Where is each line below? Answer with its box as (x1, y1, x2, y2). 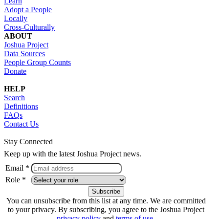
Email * (5, 163, 29, 172)
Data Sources (4, 49, 45, 58)
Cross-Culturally (4, 22, 55, 31)
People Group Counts (4, 58, 71, 66)
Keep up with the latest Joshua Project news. (4, 149, 141, 158)
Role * (5, 175, 26, 184)
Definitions (4, 102, 38, 110)
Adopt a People (4, 5, 52, 14)
